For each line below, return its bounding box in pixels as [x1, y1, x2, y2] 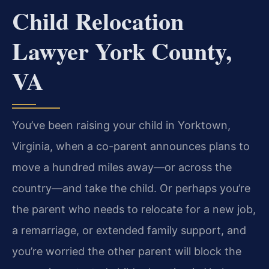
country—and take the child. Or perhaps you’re [12, 181, 250, 195]
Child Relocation [12, 2, 184, 38]
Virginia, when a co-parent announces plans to [12, 139, 250, 153]
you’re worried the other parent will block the [12, 244, 241, 258]
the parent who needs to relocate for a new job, [12, 202, 256, 216]
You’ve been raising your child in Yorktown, [12, 118, 231, 131]
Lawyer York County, [12, 32, 232, 68]
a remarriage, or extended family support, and [12, 223, 246, 237]
